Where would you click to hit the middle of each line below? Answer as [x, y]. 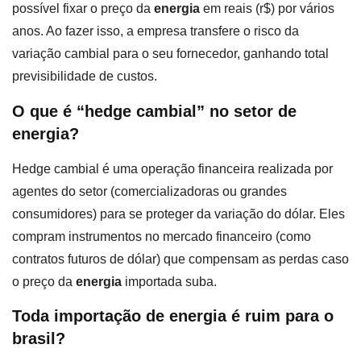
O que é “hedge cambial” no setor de [154, 111]
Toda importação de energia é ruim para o [173, 316]
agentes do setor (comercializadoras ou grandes [149, 191]
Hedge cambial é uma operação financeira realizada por [172, 168]
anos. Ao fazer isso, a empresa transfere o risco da [156, 31]
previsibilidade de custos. [85, 77]
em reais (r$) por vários [267, 9]
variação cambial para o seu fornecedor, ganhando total [170, 54]
